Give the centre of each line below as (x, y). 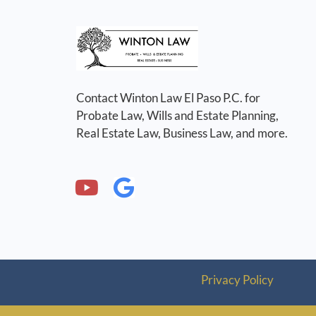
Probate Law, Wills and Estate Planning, (177, 115)
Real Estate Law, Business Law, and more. (182, 133)
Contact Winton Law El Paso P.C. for (168, 97)
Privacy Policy (237, 280)
